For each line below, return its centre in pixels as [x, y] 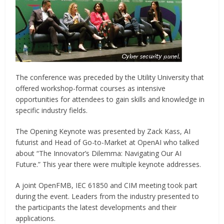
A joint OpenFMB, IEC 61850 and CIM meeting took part [107, 185]
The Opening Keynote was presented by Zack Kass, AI [103, 131]
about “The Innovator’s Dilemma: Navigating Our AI [99, 153]
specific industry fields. [52, 110]
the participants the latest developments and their [96, 207]
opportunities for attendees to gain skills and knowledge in [110, 99]
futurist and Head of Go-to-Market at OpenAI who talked [107, 142]
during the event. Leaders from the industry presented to [107, 196]
